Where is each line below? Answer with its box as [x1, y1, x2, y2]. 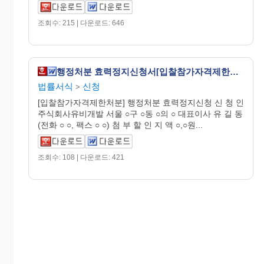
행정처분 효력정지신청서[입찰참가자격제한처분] [230, 66, 239, 77]
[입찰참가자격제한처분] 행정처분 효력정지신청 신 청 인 [38, 98, 244, 107]
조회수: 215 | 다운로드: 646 [38, 19, 124, 27]
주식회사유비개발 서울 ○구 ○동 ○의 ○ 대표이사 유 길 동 [38, 109, 243, 118]
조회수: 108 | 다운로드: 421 [38, 153, 124, 161]
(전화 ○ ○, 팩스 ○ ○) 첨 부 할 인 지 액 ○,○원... [38, 120, 203, 130]
